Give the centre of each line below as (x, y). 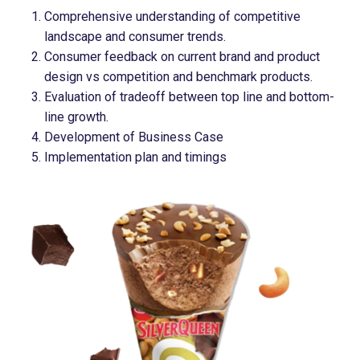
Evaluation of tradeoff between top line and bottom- (189, 97)
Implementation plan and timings (135, 157)
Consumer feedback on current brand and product (182, 57)
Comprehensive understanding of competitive (172, 17)
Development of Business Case (134, 137)
